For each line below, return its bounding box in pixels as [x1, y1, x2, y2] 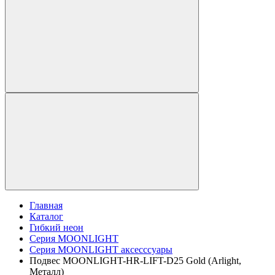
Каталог [29, 211, 63, 222]
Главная [29, 200, 63, 211]
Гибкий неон [29, 222, 83, 233]
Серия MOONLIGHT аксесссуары [29, 244, 172, 255]
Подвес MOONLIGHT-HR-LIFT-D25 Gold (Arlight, [29, 255, 241, 266]
